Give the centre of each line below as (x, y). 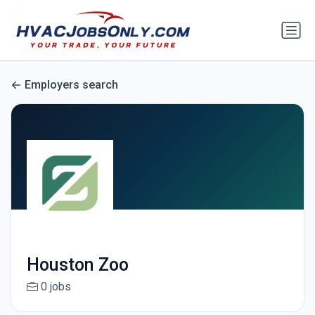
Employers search (71, 85)
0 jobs (56, 287)
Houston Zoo (77, 265)
